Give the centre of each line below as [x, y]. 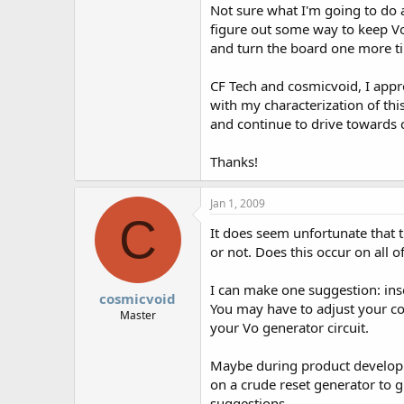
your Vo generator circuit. [289, 327]
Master [138, 315]
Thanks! [234, 161]
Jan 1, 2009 [238, 203]
